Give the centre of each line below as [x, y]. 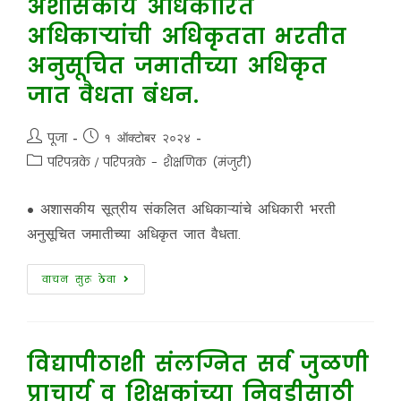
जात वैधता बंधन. [113, 95]
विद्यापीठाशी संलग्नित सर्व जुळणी [198, 364]
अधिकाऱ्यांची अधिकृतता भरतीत [187, 36]
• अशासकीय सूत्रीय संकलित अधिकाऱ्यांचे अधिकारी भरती [181, 209]
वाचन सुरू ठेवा [79, 279]
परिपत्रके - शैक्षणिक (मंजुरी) [177, 162]
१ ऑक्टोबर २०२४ [147, 138]
